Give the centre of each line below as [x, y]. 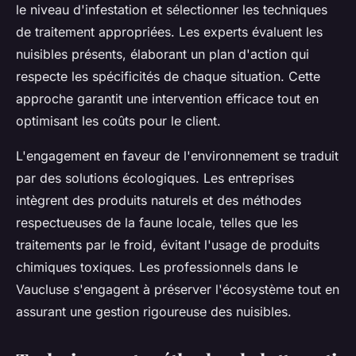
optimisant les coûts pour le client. [118, 121]
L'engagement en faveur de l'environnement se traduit [177, 156]
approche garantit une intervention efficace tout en [167, 99]
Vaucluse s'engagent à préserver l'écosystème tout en [178, 290]
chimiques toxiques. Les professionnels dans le [157, 267]
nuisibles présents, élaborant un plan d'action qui [163, 54]
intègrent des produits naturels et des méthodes [159, 201]
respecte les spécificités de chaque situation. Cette [168, 77]
